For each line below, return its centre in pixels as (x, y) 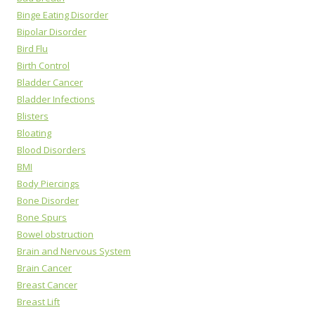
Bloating (34, 133)
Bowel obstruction (55, 234)
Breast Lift (38, 302)
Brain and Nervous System (74, 251)
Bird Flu (32, 49)
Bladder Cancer (50, 82)
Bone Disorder (48, 200)
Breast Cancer (47, 285)
